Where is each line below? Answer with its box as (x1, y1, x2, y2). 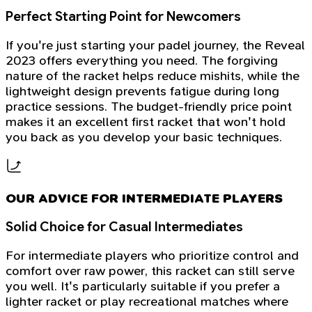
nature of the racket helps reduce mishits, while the (6, 68, 299, 84)
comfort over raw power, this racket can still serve (6, 263, 295, 279)
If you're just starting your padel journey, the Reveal (6, 37, 305, 53)
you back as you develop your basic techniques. (6, 129, 282, 145)
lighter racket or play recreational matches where (6, 293, 288, 309)
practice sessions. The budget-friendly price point (6, 98, 292, 114)
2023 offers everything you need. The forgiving (6, 52, 278, 68)
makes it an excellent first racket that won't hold (6, 114, 286, 130)
